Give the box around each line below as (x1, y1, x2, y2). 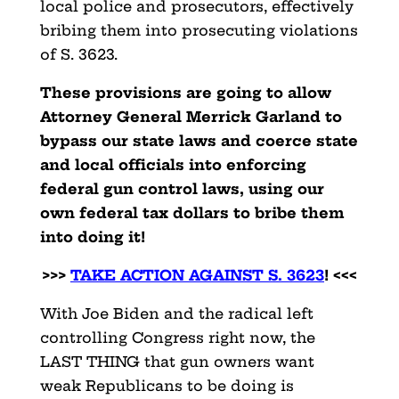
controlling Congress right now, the (39, 328, 315, 346)
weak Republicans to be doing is (39, 376, 294, 395)
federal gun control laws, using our (39, 179, 324, 198)
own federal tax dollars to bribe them (39, 203, 344, 222)
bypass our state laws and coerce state (39, 131, 358, 150)
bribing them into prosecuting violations (39, 20, 358, 39)
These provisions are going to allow (39, 83, 331, 102)
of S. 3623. (39, 45, 118, 63)
